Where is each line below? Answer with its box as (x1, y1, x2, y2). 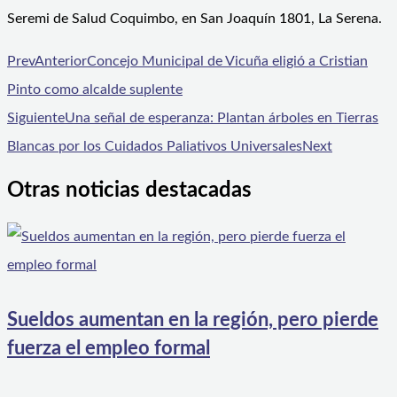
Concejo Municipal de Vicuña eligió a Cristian (87, 53, 368, 68)
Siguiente (7, 110, 65, 125)
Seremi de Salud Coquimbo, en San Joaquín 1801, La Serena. (7, 11, 382, 26)
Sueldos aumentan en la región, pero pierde (7, 309, 378, 330)
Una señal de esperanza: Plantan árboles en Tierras (65, 110, 378, 125)
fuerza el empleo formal (7, 338, 210, 358)
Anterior (35, 53, 87, 68)
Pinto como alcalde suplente (7, 82, 183, 97)
